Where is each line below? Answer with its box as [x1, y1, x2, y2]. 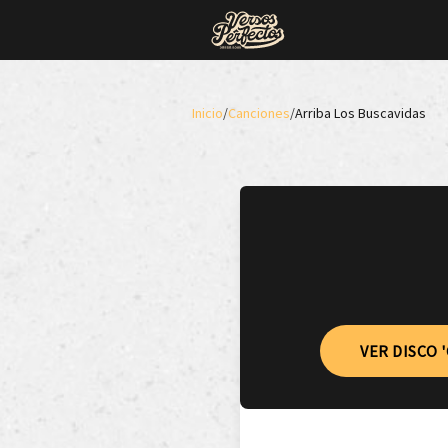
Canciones [228, 104, 290, 122]
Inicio [192, 104, 223, 122]
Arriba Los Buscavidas [295, 104, 426, 122]
